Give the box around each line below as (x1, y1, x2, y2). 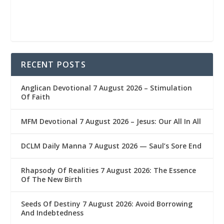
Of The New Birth (21, 174, 82, 184)
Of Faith (21, 92, 50, 102)
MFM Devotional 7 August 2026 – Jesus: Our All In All (21, 116, 201, 126)
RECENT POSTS (21, 59, 86, 70)
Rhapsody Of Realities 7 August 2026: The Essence (21, 165, 196, 175)
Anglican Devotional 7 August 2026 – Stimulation (21, 83, 192, 93)
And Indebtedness (21, 208, 84, 218)
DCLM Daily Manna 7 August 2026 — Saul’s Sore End (21, 141, 202, 151)
